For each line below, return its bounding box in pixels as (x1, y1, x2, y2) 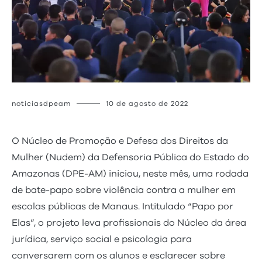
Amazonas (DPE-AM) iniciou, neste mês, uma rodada (12, 168, 249, 178)
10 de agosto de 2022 (106, 99, 188, 107)
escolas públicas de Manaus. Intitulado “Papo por (12, 201, 233, 211)
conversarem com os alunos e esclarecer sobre (12, 250, 225, 260)
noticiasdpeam (12, 99, 71, 107)
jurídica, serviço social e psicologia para (12, 234, 192, 244)
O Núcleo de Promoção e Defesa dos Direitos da (12, 136, 228, 146)
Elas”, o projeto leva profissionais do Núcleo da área (12, 218, 246, 227)
